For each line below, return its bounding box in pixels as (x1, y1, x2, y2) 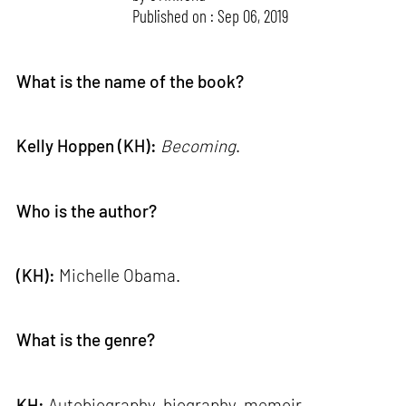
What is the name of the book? (16, 70, 245, 92)
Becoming (160, 135, 237, 157)
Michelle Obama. (59, 265, 181, 286)
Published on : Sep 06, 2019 (132, 5, 290, 26)
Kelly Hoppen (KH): (16, 135, 161, 157)
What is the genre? (16, 329, 156, 351)
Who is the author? (16, 199, 158, 221)
